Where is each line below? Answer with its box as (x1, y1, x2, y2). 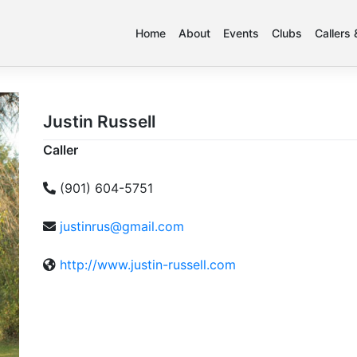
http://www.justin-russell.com (60, 256, 236, 273)
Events (223, 26, 259, 41)
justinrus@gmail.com (60, 218, 184, 234)
